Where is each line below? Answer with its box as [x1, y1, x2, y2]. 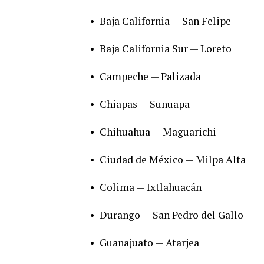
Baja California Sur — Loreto [100, 41, 232, 55]
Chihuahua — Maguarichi [100, 124, 216, 138]
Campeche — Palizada [100, 69, 201, 83]
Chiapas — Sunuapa [100, 97, 190, 111]
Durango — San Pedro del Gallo [100, 207, 243, 222]
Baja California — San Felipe [100, 14, 231, 28]
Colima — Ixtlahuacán [100, 180, 202, 194]
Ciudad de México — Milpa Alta [100, 152, 246, 166]
